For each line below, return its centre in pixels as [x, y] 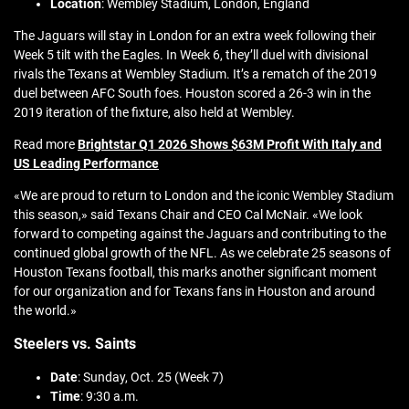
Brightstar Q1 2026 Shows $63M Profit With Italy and [230, 145]
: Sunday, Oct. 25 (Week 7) [151, 378]
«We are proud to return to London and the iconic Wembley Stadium [204, 196]
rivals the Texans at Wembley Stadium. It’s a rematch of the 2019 [195, 74]
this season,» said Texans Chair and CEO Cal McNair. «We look [188, 215]
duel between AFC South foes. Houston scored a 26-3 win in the [192, 94]
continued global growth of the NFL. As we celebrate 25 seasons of [202, 253]
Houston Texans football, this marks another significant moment [195, 273]
